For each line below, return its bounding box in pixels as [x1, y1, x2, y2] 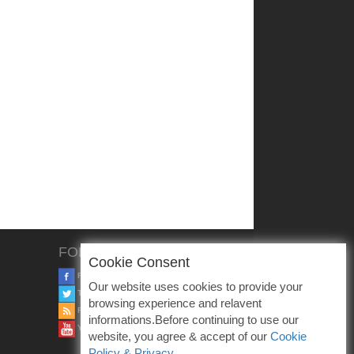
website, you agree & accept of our [88, 330, 270, 343]
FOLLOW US [58, 243, 142, 260]
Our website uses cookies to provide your [88, 280, 303, 293]
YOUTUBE [75, 323, 116, 333]
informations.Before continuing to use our [88, 313, 299, 326]
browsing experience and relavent [88, 296, 262, 310]
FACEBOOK [75, 271, 122, 281]
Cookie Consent [88, 254, 190, 270]
